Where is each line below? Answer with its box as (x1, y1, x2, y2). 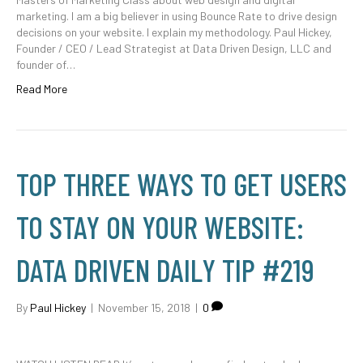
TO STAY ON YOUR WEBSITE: (16, 208, 304, 246)
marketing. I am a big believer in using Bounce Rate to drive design (16, 9, 337, 23)
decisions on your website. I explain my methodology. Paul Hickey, (16, 25, 332, 39)
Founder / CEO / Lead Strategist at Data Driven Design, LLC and (16, 41, 331, 55)
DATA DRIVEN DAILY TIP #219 (16, 251, 314, 288)
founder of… (16, 58, 75, 71)
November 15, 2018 (98, 301, 190, 314)
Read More (16, 82, 67, 96)
